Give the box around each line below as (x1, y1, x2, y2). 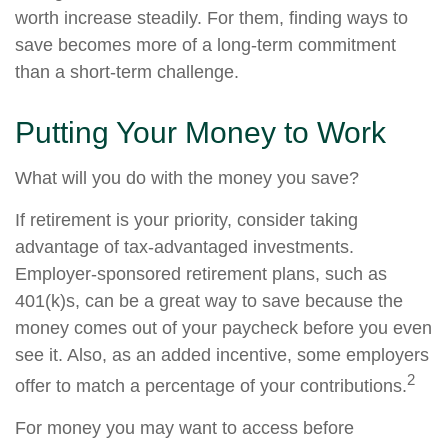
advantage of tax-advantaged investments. (15, 237, 354, 257)
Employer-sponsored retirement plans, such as (15, 264, 387, 284)
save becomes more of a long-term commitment (15, 35, 396, 55)
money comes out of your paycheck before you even (15, 318, 432, 338)
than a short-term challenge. (15, 62, 239, 82)
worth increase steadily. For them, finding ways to (15, 8, 408, 28)
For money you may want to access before (15, 418, 354, 438)
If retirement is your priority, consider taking (15, 210, 358, 230)
